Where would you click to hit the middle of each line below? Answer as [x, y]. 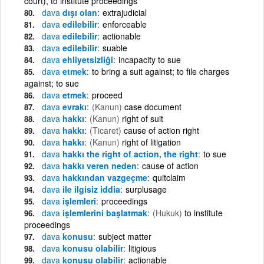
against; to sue [52, 83]
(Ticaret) [105, 130]
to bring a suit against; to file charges [161, 71]
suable [115, 47]
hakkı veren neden [98, 165]
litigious [142, 248]
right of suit [143, 118]
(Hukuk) [167, 212]
